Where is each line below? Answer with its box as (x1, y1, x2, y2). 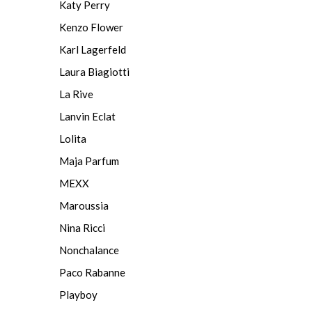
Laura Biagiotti (59, 65, 130, 78)
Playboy (59, 288, 97, 301)
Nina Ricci (59, 221, 105, 234)
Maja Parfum (59, 155, 119, 167)
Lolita (59, 132, 86, 145)
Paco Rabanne (59, 266, 125, 279)
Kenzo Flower (59, 21, 123, 33)
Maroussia (59, 199, 109, 212)
